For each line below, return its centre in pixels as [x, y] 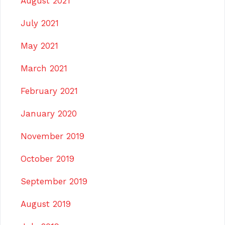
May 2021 [39, 45]
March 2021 [44, 68]
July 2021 [40, 23]
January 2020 [49, 113]
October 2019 [47, 158]
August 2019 [46, 204]
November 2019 [52, 136]
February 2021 [49, 91]
